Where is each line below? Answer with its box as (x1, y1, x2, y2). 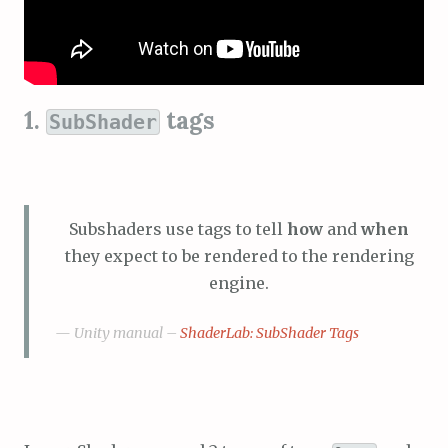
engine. (209, 273, 270, 294)
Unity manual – (73, 324, 180, 343)
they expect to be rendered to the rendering (64, 246, 414, 267)
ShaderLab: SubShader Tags (179, 324, 359, 343)
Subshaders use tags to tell (69, 219, 288, 240)
